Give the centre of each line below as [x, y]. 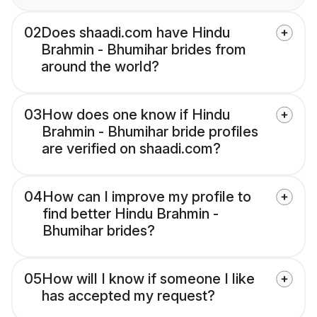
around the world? [100, 67]
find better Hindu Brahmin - [131, 214]
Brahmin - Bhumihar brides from [144, 50]
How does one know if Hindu [136, 115]
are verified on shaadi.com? [131, 149]
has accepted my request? [128, 296]
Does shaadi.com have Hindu [136, 33]
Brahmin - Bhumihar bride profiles [150, 132]
